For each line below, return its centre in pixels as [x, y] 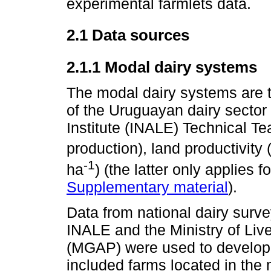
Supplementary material [147, 187]
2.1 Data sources [128, 35]
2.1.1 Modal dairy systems [162, 67]
